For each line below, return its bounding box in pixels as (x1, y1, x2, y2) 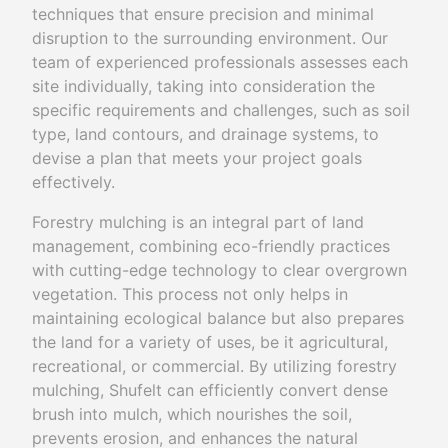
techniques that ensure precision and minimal (32, 3, 374, 24)
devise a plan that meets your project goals (32, 147, 362, 168)
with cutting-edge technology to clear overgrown (32, 259, 407, 280)
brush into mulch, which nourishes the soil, (32, 403, 352, 424)
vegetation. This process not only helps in (32, 283, 348, 304)
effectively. (32, 171, 115, 192)
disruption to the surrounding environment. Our (32, 27, 388, 48)
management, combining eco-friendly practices (32, 235, 390, 256)
